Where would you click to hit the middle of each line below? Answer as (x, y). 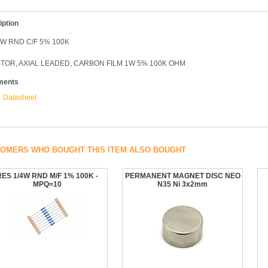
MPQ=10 (47, 184)
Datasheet (20, 98)
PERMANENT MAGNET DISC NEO (182, 176)
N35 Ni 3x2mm (182, 184)
